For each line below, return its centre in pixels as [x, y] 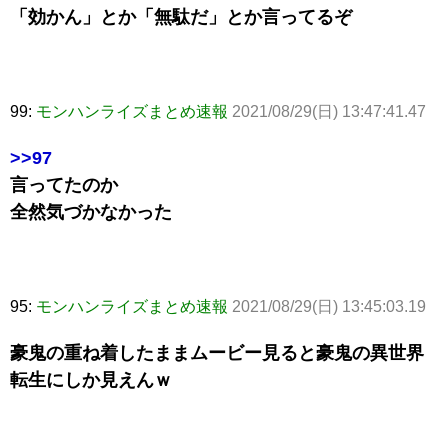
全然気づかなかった [91, 212]
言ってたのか [64, 185]
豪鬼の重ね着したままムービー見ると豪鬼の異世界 [217, 353]
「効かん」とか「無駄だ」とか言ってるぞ [181, 17]
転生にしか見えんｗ [91, 380]
